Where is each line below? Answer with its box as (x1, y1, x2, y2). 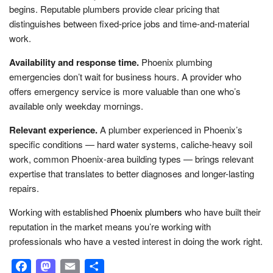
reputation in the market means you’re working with (9, 219, 211, 233)
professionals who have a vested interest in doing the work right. (9, 234, 263, 247)
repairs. (9, 181, 39, 194)
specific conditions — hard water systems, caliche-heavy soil (9, 137, 252, 151)
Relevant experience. (9, 122, 97, 136)
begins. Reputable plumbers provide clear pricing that (9, 2, 219, 15)
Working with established (9, 205, 110, 218)
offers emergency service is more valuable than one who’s (9, 84, 241, 97)
